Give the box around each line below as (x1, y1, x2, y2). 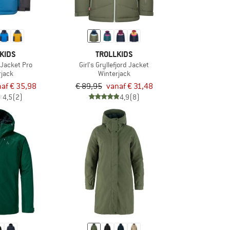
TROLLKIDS (95, 48, 133, 60)
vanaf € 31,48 (106, 81, 153, 91)
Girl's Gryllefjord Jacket (79, 60, 149, 69)
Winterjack (98, 68, 130, 78)
